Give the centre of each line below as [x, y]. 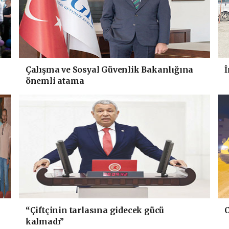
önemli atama [55, 81]
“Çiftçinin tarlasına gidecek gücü [95, 210]
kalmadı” [45, 222]
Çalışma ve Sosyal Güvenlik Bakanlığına [109, 70]
